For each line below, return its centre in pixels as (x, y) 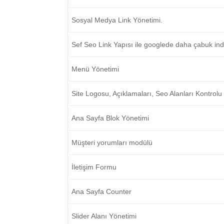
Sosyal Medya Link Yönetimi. (117, 20)
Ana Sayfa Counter (102, 191)
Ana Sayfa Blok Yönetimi (110, 118)
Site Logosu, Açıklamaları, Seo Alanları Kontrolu (147, 93)
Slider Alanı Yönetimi (104, 216)
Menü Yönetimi (95, 69)
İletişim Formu (94, 167)
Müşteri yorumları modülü (112, 142)
